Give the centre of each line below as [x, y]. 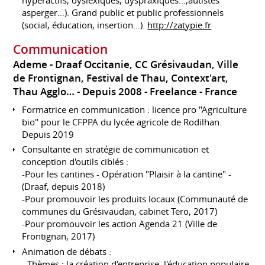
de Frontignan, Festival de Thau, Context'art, [121, 78]
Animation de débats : [67, 251]
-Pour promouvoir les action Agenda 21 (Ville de [120, 224]
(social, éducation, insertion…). [85, 25]
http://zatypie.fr [180, 25]
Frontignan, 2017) [59, 236]
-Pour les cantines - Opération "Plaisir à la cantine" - [127, 174]
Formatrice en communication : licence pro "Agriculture [135, 109]
